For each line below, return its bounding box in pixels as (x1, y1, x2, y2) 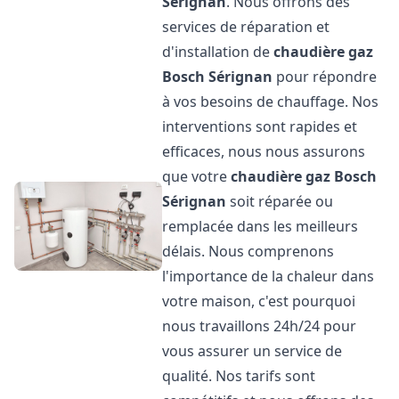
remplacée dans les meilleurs (162, 216, 359, 236)
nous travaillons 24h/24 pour (162, 316, 357, 336)
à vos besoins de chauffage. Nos (162, 92, 379, 111)
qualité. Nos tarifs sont (162, 366, 316, 386)
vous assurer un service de (162, 341, 343, 361)
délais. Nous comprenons (162, 241, 335, 261)
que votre (162, 167, 232, 186)
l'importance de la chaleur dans (162, 266, 375, 286)
